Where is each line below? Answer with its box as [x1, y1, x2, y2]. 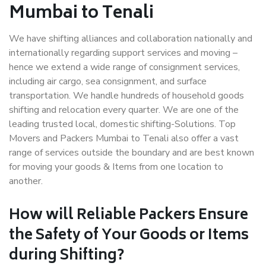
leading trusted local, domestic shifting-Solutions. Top [9, 118, 236, 131]
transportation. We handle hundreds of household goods [9, 89, 244, 102]
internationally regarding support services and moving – [9, 46, 237, 59]
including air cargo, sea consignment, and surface [9, 75, 207, 88]
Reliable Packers [77, 203, 195, 229]
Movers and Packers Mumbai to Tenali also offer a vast [9, 132, 239, 145]
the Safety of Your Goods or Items [9, 223, 249, 249]
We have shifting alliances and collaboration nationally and [9, 32, 252, 45]
